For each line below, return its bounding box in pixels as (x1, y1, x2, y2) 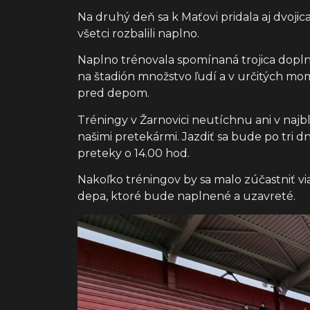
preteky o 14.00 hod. (77, 146, 190, 160)
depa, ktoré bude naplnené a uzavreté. (77, 189, 295, 203)
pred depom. (77, 86, 149, 100)
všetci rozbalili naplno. (77, 26, 199, 40)
